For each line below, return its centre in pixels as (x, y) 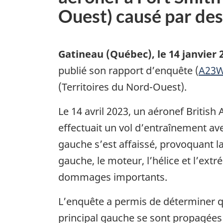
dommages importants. (113, 177)
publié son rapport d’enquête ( (128, 70)
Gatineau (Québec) (105, 54)
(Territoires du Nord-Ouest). (122, 87)
